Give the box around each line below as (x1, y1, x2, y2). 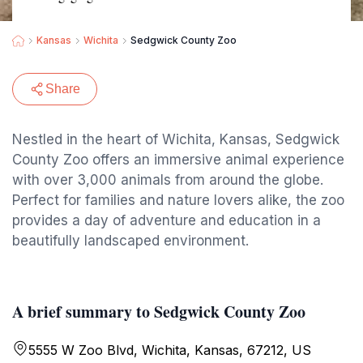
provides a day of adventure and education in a (12, 212, 321, 228)
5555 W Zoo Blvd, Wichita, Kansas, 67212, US (28, 342, 311, 358)
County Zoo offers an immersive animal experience (12, 152, 344, 168)
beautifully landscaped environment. (12, 233, 249, 249)
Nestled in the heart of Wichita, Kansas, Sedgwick (12, 131, 340, 147)
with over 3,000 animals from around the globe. (12, 172, 323, 188)
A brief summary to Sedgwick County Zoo (12, 300, 305, 323)
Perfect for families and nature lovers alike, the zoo (12, 192, 344, 208)
